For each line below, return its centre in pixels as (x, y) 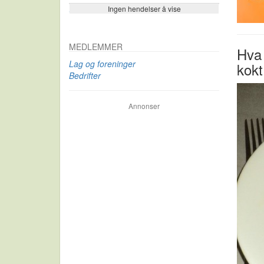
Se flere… (88, 10)
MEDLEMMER (96, 47)
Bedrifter (85, 75)
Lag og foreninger (102, 64)
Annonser (144, 106)
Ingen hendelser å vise (144, 9)
